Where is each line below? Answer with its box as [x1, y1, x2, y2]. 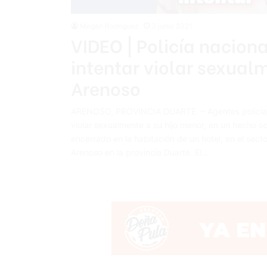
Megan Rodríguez [79, 21, 139, 31]
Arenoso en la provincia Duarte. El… [70, 147, 209, 158]
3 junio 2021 [151, 21, 193, 31]
